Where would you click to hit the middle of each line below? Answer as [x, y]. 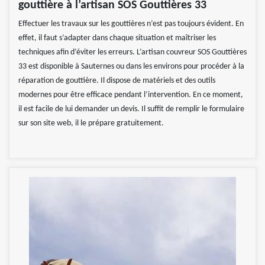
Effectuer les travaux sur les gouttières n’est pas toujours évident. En [131, 24]
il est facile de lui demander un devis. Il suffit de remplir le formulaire [131, 109]
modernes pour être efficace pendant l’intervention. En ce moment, [131, 95]
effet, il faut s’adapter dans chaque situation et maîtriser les [117, 38]
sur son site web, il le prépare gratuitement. [91, 124]
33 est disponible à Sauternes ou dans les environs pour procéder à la [131, 67]
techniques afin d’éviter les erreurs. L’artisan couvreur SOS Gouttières [132, 53]
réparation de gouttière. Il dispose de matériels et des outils [117, 81]
